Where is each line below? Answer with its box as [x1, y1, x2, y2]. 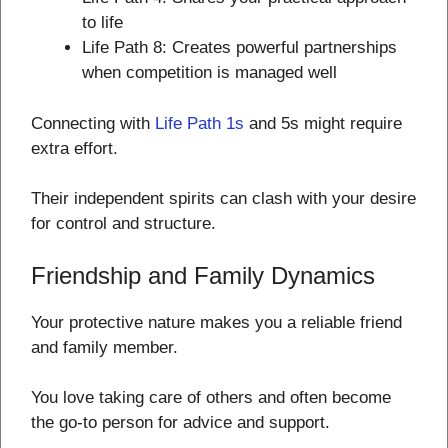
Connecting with [31, 113, 155, 133]
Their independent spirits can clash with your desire [31, 189, 416, 209]
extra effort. [31, 138, 118, 158]
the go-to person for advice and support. [31, 413, 330, 433]
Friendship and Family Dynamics [31, 261, 375, 289]
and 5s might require [244, 113, 402, 133]
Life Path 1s [155, 113, 244, 133]
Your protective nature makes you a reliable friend [31, 312, 402, 332]
